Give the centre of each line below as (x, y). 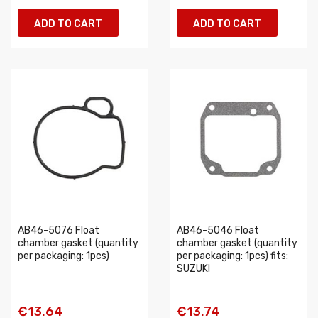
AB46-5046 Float (218, 230)
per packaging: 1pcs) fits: (232, 256)
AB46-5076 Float (59, 230)
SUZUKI (193, 269)
